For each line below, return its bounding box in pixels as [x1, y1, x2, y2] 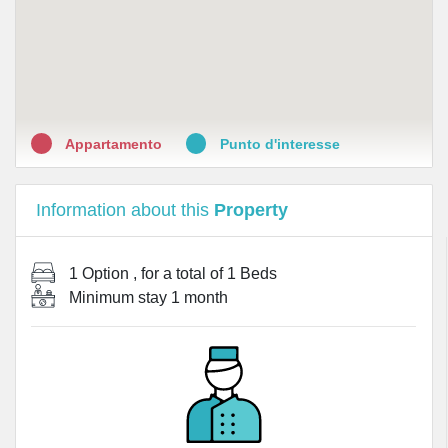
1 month [171, 289, 228, 306]
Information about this [36, 200, 214, 220]
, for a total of [133, 265, 227, 282]
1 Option [65, 265, 133, 282]
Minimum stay [65, 289, 171, 306]
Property [214, 200, 288, 220]
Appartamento [61, 136, 166, 152]
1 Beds [227, 265, 277, 282]
